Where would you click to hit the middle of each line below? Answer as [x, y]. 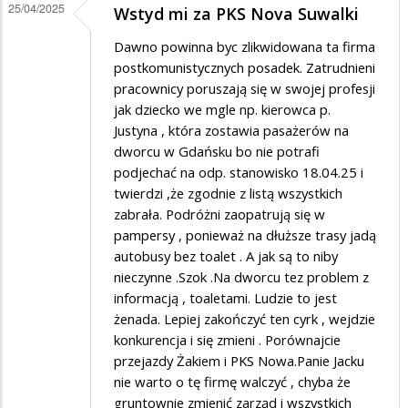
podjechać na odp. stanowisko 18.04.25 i [239, 173]
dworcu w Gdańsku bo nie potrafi [217, 152]
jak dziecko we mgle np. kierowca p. [222, 110]
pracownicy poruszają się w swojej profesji [245, 89]
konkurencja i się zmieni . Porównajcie [227, 340]
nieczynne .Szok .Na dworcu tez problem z [241, 277]
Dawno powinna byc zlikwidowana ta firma [245, 47]
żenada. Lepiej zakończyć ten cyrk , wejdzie [245, 319]
